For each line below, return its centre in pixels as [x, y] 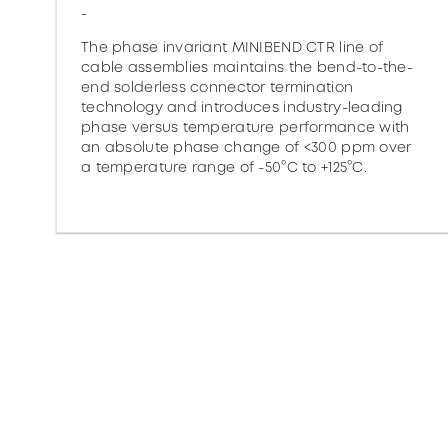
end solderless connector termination [217, 87]
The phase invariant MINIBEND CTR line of [232, 47]
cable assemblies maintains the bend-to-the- [247, 67]
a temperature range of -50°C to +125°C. [224, 167]
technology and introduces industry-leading [242, 107]
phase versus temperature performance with [245, 127]
